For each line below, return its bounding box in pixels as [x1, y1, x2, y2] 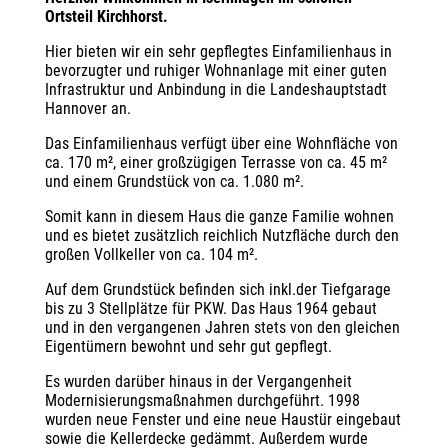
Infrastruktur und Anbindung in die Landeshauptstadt [44, 79, 387, 99]
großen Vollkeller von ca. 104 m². [44, 244, 258, 264]
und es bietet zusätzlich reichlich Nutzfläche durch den [44, 225, 399, 245]
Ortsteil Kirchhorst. [44, 6, 168, 26]
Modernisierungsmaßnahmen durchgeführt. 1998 [44, 390, 360, 410]
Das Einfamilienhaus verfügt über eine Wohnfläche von [44, 133, 398, 153]
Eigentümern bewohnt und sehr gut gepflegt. [44, 336, 332, 356]
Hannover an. [44, 98, 131, 118]
